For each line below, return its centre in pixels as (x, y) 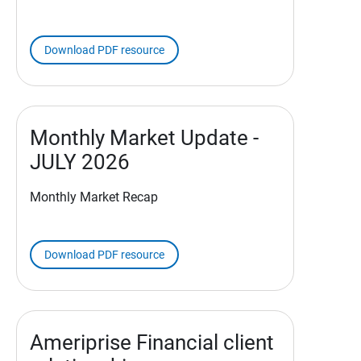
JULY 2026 (80, 162)
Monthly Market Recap (94, 197)
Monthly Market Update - (144, 138)
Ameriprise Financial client (152, 343)
